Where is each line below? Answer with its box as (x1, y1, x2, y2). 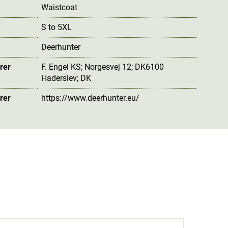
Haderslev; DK (41, 73, 92, 83)
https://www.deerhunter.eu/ (41, 93, 140, 103)
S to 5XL (41, 22, 72, 32)
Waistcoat (41, 2, 78, 12)
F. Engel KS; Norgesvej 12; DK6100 (41, 62, 164, 72)
